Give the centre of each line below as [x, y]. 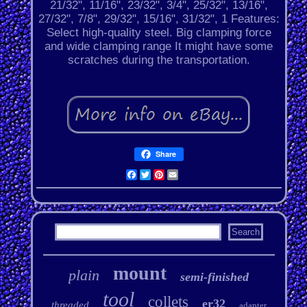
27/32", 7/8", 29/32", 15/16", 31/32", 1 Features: [159, 19]
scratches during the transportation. [159, 60]
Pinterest [189, 175]
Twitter [169, 175]
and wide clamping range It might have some [159, 47]
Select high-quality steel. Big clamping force [159, 33]
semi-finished [215, 277]
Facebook [163, 175]
